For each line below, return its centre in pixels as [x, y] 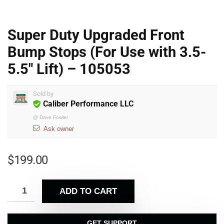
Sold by [43, 94]
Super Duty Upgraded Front [96, 35]
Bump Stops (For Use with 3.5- [107, 52]
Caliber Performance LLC [88, 104]
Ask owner [59, 129]
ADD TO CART [88, 191]
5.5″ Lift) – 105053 [69, 69]
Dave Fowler [54, 117]
